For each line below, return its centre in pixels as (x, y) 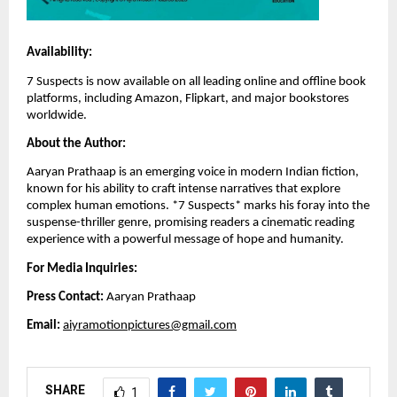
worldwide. (57, 115)
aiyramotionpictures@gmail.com (150, 326)
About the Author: (76, 144)
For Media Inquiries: (82, 269)
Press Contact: (65, 297)
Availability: (59, 53)
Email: (43, 326)
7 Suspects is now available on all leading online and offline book (196, 82)
